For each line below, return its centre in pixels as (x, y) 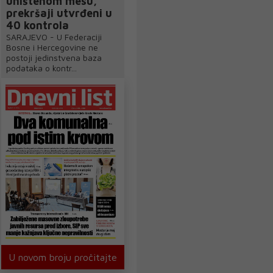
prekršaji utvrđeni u (59, 13)
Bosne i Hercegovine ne (52, 48)
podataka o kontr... (41, 68)
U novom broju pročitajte (63, 257)
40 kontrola (37, 26)
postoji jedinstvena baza (54, 58)
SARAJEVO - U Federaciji (54, 37)
